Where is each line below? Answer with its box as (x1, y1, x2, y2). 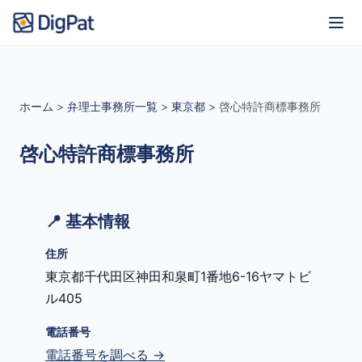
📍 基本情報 (45, 212, 130, 231)
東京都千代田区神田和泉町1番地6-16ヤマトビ (45, 268, 311, 284)
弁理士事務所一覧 (67, 99, 158, 113)
